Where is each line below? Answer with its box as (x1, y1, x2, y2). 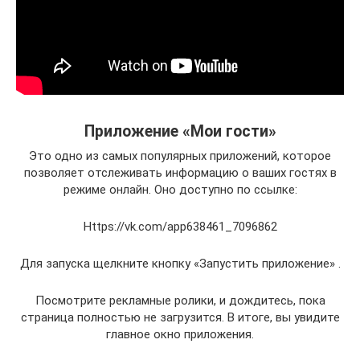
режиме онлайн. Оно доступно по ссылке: (63, 182, 297, 197)
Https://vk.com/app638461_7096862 (83, 219, 277, 234)
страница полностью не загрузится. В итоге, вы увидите (20, 309, 340, 325)
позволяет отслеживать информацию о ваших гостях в (23, 165, 337, 180)
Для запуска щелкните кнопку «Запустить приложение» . (19, 256, 341, 271)
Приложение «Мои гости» (84, 121, 276, 141)
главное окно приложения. (106, 326, 254, 342)
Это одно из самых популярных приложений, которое (29, 148, 331, 163)
